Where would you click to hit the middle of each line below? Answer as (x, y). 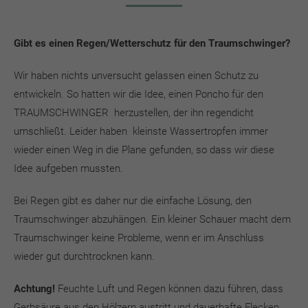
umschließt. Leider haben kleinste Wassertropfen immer (141, 131)
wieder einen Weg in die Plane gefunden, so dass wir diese (144, 150)
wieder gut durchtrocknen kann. (84, 256)
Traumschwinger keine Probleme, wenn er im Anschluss (139, 238)
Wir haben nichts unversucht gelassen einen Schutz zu (136, 75)
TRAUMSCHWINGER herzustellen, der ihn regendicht (134, 112)
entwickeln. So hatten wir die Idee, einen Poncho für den (139, 94)
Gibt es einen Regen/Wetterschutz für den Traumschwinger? (152, 43)
